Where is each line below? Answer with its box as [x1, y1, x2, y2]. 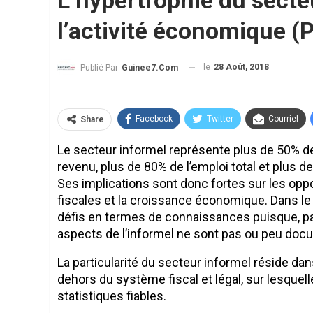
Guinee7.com [122, 62, 178, 73]
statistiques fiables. [57, 288, 166, 303]
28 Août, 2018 [214, 62, 269, 72]
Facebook [136, 113, 173, 124]
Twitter [207, 113, 233, 124]
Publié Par [80, 62, 120, 73]
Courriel [268, 113, 298, 124]
